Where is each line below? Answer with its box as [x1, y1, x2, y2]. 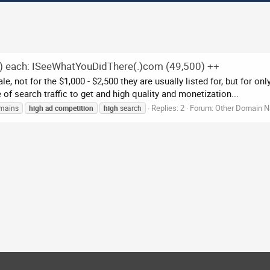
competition [55, 103, 93, 113]
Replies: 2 [151, 102, 184, 114]
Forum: [190, 102, 215, 114]
